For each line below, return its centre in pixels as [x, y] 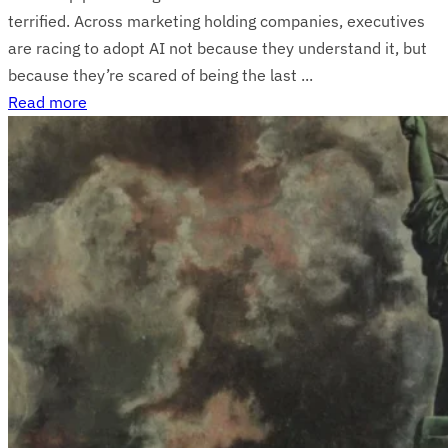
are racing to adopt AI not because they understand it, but [217, 47]
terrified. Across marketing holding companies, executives [216, 20]
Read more [47, 101]
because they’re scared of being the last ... [160, 74]
